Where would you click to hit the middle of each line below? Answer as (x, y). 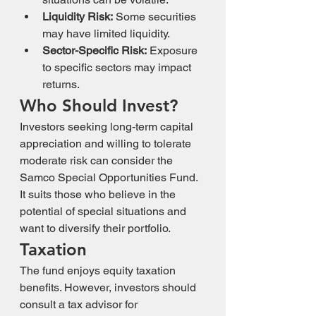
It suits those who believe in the (99, 194)
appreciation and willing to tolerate (107, 144)
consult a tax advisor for (80, 304)
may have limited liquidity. (106, 34)
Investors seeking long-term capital (108, 127)
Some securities (156, 17)
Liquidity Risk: (78, 17)
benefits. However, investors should (109, 287)
